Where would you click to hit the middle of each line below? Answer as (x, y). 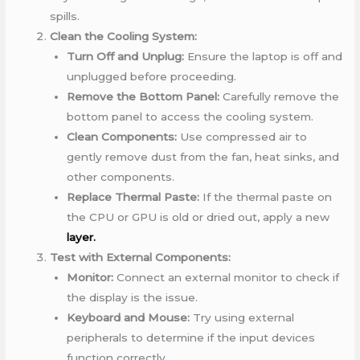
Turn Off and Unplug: (125, 56)
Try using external (241, 317)
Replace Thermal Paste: (133, 196)
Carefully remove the (279, 96)
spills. (65, 16)
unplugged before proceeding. (151, 76)
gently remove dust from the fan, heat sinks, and (202, 156)
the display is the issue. (132, 297)
